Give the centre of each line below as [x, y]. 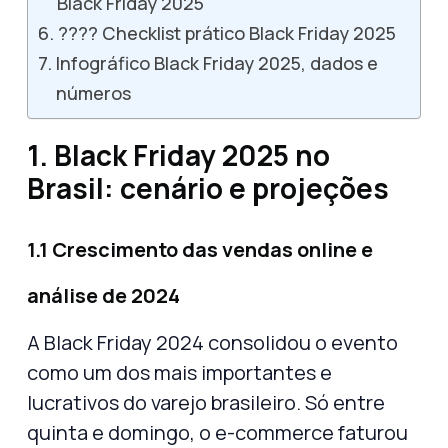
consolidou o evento [301, 342]
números [93, 92]
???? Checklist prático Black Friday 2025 [226, 32]
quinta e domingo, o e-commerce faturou [217, 432]
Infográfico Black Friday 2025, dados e [216, 62]
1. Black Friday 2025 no [178, 154]
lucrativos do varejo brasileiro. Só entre [206, 402]
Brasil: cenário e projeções [208, 187]
